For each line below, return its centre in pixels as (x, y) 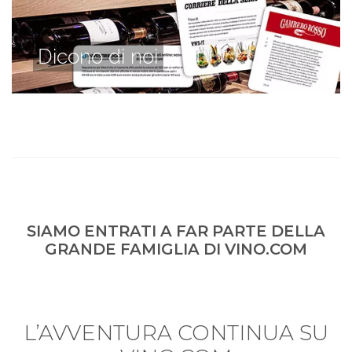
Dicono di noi (98, 56)
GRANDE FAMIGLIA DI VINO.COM (176, 249)
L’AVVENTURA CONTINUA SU (176, 332)
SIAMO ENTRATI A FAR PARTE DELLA (176, 231)
